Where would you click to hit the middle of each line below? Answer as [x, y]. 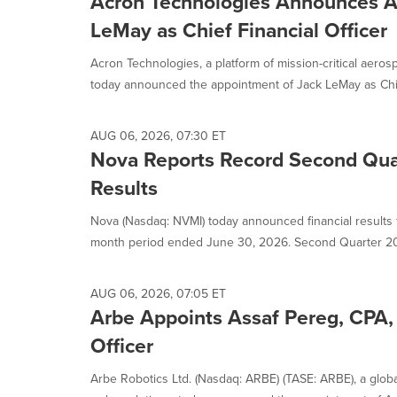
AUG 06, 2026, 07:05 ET [158, 294]
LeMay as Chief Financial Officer [239, 30]
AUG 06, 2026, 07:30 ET [158, 136]
